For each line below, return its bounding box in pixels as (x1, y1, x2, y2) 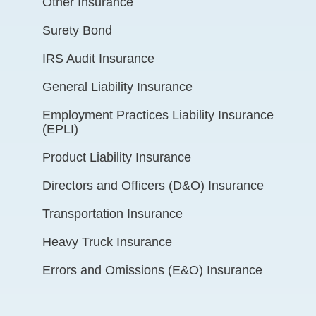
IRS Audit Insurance (42, 51, 154, 66)
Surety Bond (42, 23, 112, 37)
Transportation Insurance (42, 206, 183, 221)
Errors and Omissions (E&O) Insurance (42, 262, 262, 277)
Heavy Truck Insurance (42, 234, 172, 249)
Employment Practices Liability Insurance (42, 107, 274, 122)
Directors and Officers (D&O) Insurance (42, 178, 264, 193)
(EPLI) (42, 121, 78, 136)
